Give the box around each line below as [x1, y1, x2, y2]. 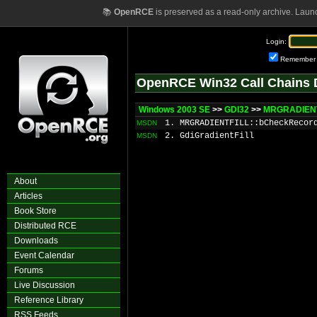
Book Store [14, 206, 57, 216]
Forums [14, 265, 43, 275]
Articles [14, 191, 42, 201]
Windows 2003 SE [139, 105, 210, 115]
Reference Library [14, 295, 83, 305]
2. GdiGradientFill [165, 131, 254, 141]
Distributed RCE [14, 221, 76, 231]
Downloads [14, 236, 58, 246]
